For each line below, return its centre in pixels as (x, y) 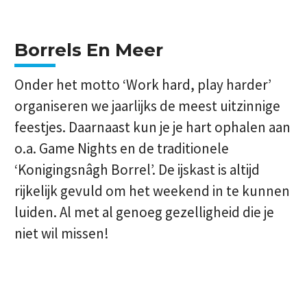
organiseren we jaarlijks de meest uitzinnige (147, 106)
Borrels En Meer (89, 50)
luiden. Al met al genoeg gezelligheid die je (144, 212)
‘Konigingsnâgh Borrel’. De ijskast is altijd (137, 170)
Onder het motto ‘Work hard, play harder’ (143, 85)
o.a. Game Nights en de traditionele (122, 148)
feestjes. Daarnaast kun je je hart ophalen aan (152, 127)
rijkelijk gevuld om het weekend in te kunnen (152, 191)
